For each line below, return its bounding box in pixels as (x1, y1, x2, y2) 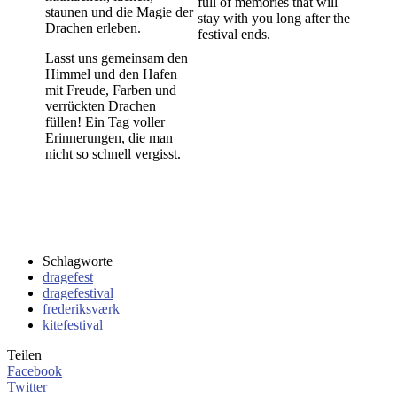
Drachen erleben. (45, 19, 141, 35)
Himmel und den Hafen (45, 66, 177, 82)
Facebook (7, 362, 62, 378)
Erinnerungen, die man (45, 129, 173, 145)
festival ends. (198, 26, 270, 42)
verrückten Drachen (45, 97, 156, 113)
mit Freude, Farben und (45, 82, 176, 97)
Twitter (7, 378, 47, 394)
